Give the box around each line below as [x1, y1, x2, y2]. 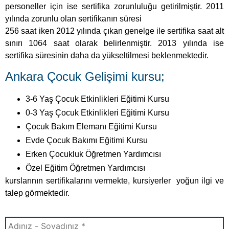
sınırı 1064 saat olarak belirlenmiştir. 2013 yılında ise [5, 39, 224, 48]
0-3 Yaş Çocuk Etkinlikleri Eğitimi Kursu [26, 108, 169, 117]
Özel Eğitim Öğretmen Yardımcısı [26, 163, 145, 172]
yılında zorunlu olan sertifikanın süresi [5, 14, 142, 24]
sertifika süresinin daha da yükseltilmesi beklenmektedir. [5, 51, 209, 60]
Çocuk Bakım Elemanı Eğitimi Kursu [26, 122, 157, 131]
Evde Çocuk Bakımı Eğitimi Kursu [26, 135, 148, 145]
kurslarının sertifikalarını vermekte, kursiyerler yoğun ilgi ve [5, 176, 224, 185]
